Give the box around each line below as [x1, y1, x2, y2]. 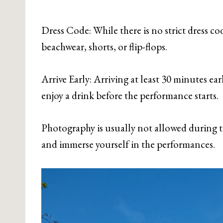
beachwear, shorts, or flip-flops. [41, 39, 167, 53]
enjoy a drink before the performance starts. [41, 88, 219, 102]
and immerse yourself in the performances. [41, 137, 215, 151]
